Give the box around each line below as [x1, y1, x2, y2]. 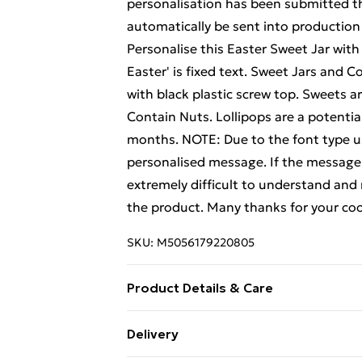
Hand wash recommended [127, 314, 288, 330]
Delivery [127, 326, 179, 342]
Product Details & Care [127, 280, 273, 296]
